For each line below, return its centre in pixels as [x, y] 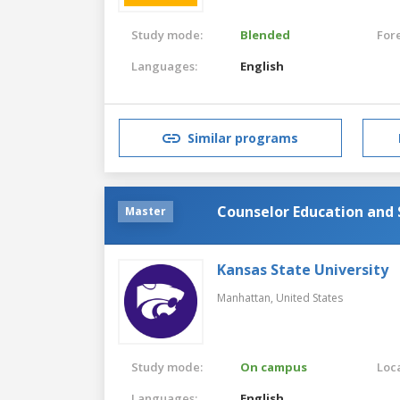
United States [309, 297]
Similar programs [243, 138]
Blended [266, 34]
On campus [274, 367]
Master [146, 211]
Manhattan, [246, 297]
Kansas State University [303, 269]
